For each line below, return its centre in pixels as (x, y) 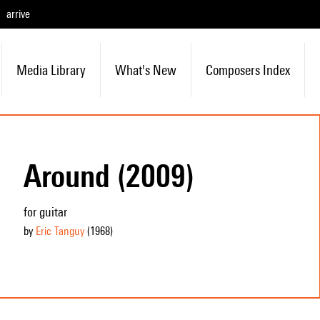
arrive (18, 14)
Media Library (51, 70)
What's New (145, 70)
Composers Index (247, 70)
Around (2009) (109, 176)
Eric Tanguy (60, 231)
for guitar (45, 212)
